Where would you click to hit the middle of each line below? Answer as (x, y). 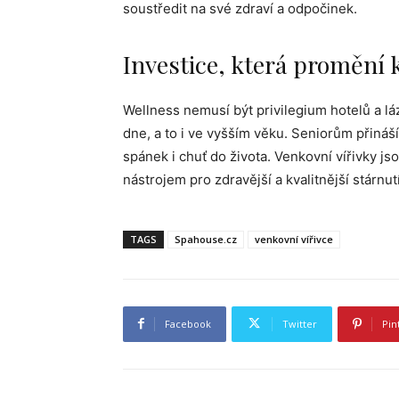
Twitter (300, 323)
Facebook (188, 323)
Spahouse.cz (206, 239)
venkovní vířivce (294, 239)
